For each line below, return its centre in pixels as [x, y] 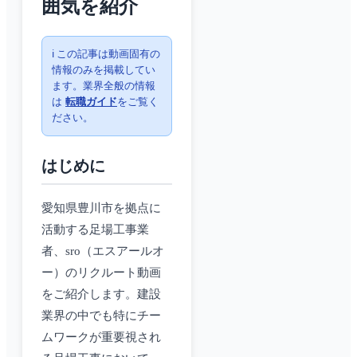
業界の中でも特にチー [101, 316]
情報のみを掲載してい [104, 70]
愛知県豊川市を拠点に [101, 208]
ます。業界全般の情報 [104, 86]
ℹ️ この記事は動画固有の [106, 54]
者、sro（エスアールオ [103, 251]
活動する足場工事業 [95, 230]
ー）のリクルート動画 [101, 273]
